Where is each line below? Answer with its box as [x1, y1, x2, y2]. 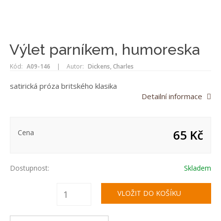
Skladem [184, 163, 211, 173]
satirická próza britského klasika [10, 81, 117, 91]
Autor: [67, 62, 84, 71]
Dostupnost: [10, 163, 49, 173]
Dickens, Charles [88, 62, 134, 71]
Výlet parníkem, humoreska [9, 41, 200, 58]
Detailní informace [142, 91, 202, 101]
